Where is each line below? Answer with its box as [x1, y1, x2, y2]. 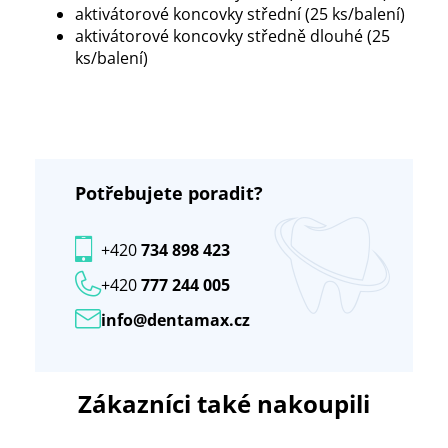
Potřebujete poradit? [75, 181, 263, 206]
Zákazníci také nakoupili [78, 387, 370, 421]
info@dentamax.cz [101, 308, 250, 331]
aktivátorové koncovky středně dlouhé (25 [75, 25, 390, 48]
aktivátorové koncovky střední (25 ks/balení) [75, 3, 405, 26]
